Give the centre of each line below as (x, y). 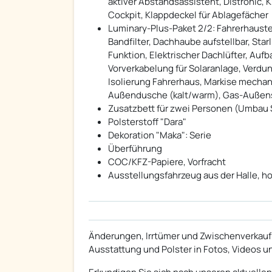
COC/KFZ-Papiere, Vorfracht (167, 162)
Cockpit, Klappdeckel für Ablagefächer (188, 15)
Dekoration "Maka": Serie (160, 135)
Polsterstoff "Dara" (147, 122)
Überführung (135, 149)
